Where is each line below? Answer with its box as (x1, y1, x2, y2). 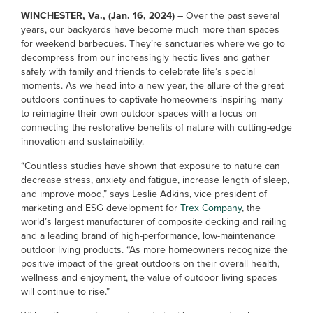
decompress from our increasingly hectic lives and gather (21, 50, 270, 65)
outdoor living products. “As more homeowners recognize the (21, 242, 288, 257)
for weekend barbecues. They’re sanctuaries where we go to (21, 36, 285, 51)
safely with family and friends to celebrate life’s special (21, 64, 255, 79)
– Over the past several (175, 8, 279, 23)
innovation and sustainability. (21, 134, 144, 149)
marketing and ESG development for (21, 201, 180, 215)
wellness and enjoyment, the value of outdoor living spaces (21, 270, 277, 285)
